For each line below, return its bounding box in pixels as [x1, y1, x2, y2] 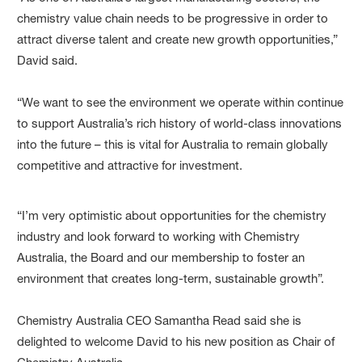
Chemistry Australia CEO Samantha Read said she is [17, 312, 302, 328]
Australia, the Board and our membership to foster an [17, 249, 305, 265]
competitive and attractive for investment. [17, 157, 243, 173]
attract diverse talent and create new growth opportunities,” [17, 31, 339, 47]
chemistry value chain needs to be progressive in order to [17, 10, 329, 26]
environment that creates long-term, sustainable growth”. [17, 270, 325, 286]
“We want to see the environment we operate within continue [17, 94, 344, 110]
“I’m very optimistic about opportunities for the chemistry [17, 207, 327, 223]
